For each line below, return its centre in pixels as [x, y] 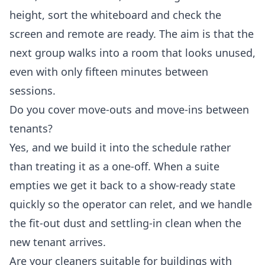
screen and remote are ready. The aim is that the [132, 34]
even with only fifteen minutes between [109, 72]
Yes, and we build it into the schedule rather [120, 148]
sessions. [33, 91]
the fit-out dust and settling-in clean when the [125, 223]
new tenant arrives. [58, 242]
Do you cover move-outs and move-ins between [129, 110]
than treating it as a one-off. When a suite [114, 167]
